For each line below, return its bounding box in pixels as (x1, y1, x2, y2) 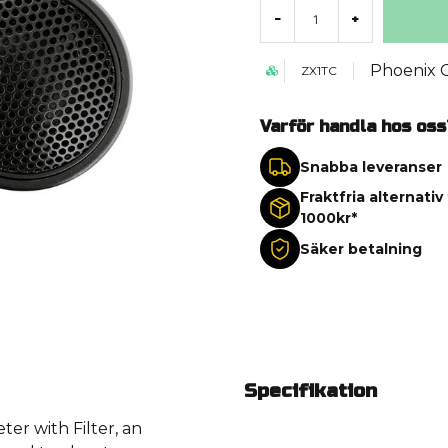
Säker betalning (299, 239, 422, 258)
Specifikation (244, 379, 377, 403)
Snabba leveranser (299, 157, 442, 176)
